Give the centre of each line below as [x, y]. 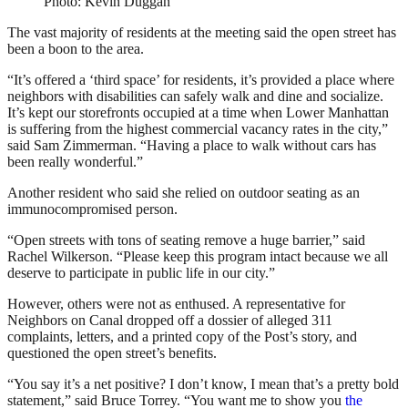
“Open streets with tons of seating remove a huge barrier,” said [186, 240]
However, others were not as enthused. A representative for [176, 304]
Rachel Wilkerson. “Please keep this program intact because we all [198, 257]
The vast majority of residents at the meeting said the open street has [202, 33]
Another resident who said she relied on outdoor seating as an [184, 193]
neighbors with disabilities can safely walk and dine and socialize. [195, 97]
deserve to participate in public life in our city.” [141, 273]
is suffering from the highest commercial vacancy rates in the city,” [198, 129]
